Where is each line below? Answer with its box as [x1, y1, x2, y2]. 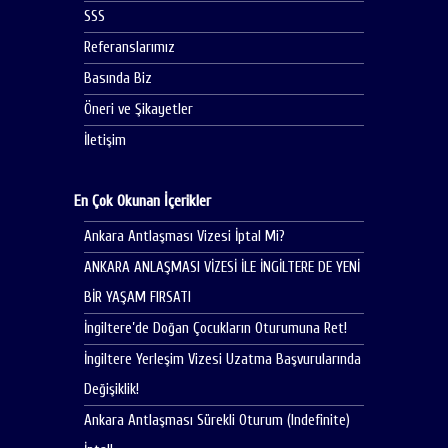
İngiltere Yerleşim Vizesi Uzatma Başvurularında [84, 350, 361, 368]
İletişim [84, 131, 126, 149]
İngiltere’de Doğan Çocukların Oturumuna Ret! [84, 319, 347, 337]
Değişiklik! [84, 380, 139, 398]
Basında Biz [84, 69, 152, 87]
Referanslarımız [84, 38, 175, 56]
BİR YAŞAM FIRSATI [84, 288, 191, 306]
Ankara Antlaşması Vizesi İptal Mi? [84, 227, 285, 245]
